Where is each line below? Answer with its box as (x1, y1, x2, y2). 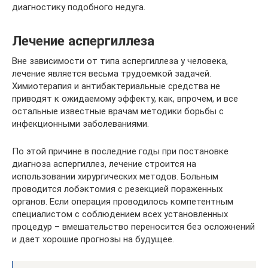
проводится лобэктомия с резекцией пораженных (12, 183, 223, 194)
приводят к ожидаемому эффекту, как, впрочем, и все (12, 93, 238, 104)
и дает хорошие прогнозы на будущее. (12, 233, 174, 245)
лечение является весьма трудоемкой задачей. (12, 68, 211, 79)
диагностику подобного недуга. (12, 1, 145, 13)
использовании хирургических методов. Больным (12, 170, 218, 182)
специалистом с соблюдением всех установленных (12, 208, 228, 220)
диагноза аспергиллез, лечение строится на (12, 158, 196, 169)
